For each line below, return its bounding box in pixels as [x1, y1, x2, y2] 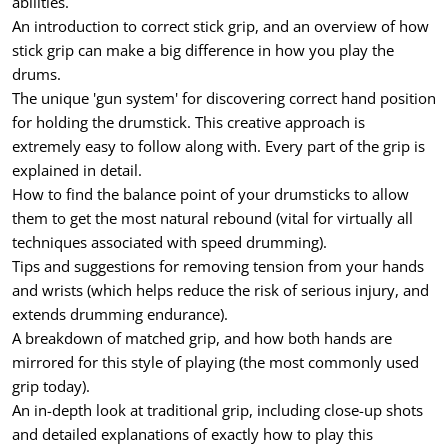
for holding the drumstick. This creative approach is [12, 111, 365, 132]
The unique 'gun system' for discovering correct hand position [12, 87, 436, 108]
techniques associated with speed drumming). [12, 231, 327, 252]
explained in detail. [12, 159, 142, 180]
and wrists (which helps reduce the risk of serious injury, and [12, 279, 429, 300]
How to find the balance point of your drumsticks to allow [12, 183, 409, 204]
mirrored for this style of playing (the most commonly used [12, 351, 419, 372]
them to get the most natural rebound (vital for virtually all [12, 207, 413, 228]
